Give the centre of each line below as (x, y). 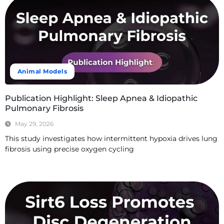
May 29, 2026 (34, 124)
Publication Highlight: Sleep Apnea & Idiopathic (101, 98)
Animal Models (42, 71)
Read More (22, 166)
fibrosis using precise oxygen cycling (69, 149)
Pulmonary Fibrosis (44, 108)
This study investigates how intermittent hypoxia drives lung (111, 139)
